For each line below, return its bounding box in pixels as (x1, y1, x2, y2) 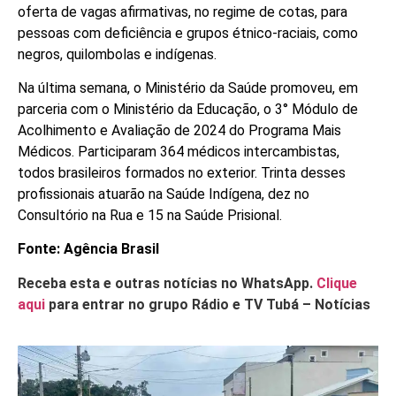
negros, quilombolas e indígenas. (18, 45, 217, 63)
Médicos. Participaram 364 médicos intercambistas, (18, 143, 339, 161)
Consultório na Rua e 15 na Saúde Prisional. (18, 207, 282, 225)
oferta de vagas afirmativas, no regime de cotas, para (18, 3, 347, 20)
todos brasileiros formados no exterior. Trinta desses (18, 164, 346, 182)
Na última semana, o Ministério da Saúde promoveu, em (18, 80, 358, 97)
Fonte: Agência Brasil (18, 240, 159, 258)
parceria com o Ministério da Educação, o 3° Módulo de (18, 101, 358, 118)
